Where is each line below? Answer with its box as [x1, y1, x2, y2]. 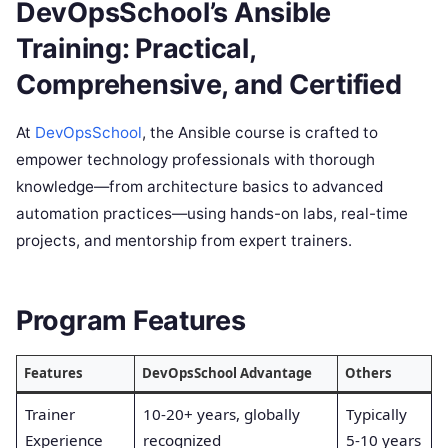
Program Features [16, 303, 246, 337]
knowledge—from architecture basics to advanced [16, 177, 383, 197]
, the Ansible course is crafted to [142, 123, 378, 143]
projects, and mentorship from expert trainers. [16, 231, 352, 251]
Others [344, 363, 392, 382]
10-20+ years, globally [142, 403, 300, 424]
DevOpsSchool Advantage [141, 363, 312, 382]
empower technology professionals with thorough [16, 150, 375, 170]
